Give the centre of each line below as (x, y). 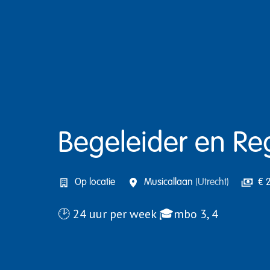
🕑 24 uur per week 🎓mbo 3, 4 (138, 214)
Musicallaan (170, 182)
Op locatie (95, 182)
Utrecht (212, 182)
